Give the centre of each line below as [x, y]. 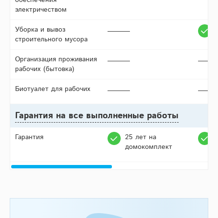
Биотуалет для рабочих [53, 89]
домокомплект [149, 147]
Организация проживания [56, 60]
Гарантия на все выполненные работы [97, 116]
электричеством [41, 10]
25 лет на [141, 137]
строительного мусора [51, 40]
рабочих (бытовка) [45, 69]
